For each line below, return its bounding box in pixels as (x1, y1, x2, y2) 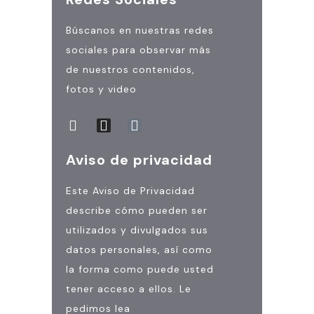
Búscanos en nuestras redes (66, 23, 214, 36)
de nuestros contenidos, (66, 62, 195, 76)
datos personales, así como (66, 243, 212, 256)
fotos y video (66, 82, 137, 95)
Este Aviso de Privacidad (66, 184, 195, 197)
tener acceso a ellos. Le (66, 282, 191, 295)
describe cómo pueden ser (66, 203, 207, 217)
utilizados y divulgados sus (66, 223, 208, 236)
